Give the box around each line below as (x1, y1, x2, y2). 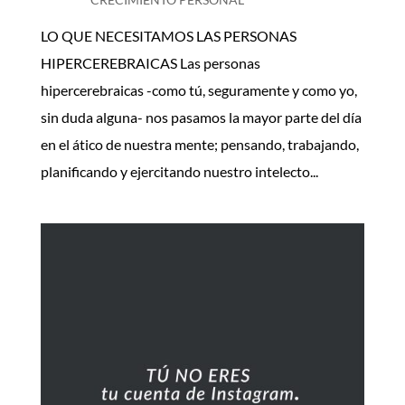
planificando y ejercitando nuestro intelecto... (40, 163, 318, 181)
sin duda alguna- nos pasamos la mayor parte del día (40, 108, 362, 127)
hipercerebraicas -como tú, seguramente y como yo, (40, 81, 357, 99)
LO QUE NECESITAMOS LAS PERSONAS (40, 27, 297, 45)
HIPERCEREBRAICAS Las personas (40, 54, 260, 72)
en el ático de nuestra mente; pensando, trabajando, (40, 136, 359, 154)
